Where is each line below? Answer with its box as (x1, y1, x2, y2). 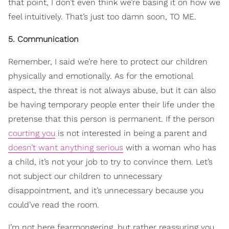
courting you (8, 128, 55, 139)
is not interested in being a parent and (55, 128, 207, 139)
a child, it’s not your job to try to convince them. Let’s (8, 157, 213, 167)
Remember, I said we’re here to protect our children (8, 57, 208, 67)
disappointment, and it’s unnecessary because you (8, 186, 203, 196)
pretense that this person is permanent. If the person (8, 114, 215, 124)
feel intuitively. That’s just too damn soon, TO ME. (8, 12, 196, 22)
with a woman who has (123, 143, 216, 153)
